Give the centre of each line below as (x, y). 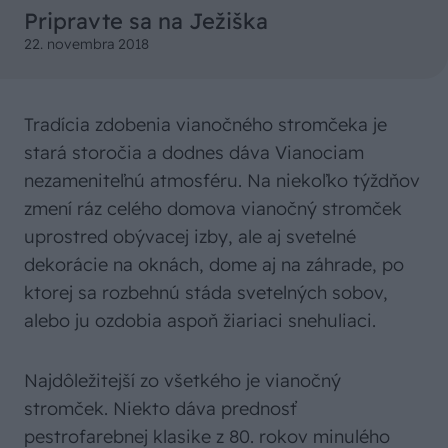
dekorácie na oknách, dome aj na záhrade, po (214, 264)
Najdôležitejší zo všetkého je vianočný (182, 380)
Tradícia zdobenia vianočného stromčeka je (205, 124)
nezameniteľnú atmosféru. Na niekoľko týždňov (222, 180)
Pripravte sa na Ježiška (146, 21)
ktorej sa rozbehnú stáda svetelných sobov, (206, 292)
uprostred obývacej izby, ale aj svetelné (190, 236)
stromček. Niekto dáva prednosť (160, 408)
